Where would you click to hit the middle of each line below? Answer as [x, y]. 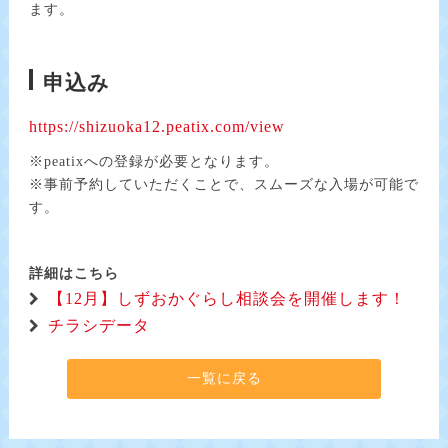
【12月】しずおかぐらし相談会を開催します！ [227, 299]
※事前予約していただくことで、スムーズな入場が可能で [224, 185]
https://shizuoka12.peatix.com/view [157, 127]
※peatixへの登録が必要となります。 [154, 162]
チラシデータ [99, 326]
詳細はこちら [74, 274]
